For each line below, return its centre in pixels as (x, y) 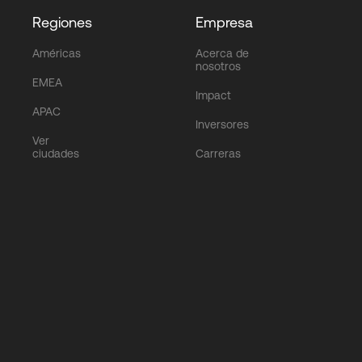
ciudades (56, 153)
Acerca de (222, 53)
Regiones (62, 22)
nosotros (218, 66)
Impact (213, 95)
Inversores (222, 124)
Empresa (224, 22)
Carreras (218, 153)
